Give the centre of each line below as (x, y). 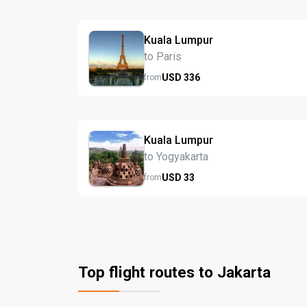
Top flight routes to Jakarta (174, 272)
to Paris (163, 56)
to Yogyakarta (176, 156)
